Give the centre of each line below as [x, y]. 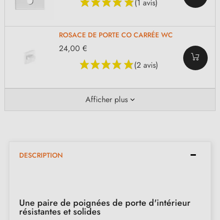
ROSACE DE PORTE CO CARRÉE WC [116, 35]
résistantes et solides [60, 212]
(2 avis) [146, 65]
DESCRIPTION [41, 155]
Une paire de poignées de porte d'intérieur [105, 203]
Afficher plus [106, 100]
